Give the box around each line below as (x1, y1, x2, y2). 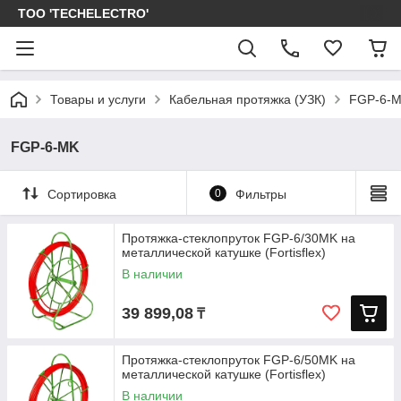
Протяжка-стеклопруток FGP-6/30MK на (122, 231, 355, 245)
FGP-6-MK (11, 140, 80, 155)
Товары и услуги (50, 92, 146, 107)
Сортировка (47, 186, 116, 201)
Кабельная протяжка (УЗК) (169, 92, 326, 107)
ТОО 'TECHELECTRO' (18, 6, 149, 21)
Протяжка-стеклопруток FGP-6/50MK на (122, 353, 355, 367)
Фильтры (235, 186, 286, 201)
